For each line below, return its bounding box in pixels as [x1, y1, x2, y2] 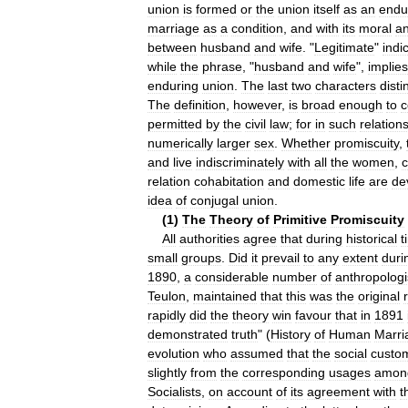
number [272, 269, 317, 284]
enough [339, 97, 382, 112]
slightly [148, 364, 187, 380]
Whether [281, 135, 331, 150]
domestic [293, 173, 345, 189]
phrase [202, 58, 242, 74]
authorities [179, 230, 240, 246]
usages [329, 364, 371, 380]
